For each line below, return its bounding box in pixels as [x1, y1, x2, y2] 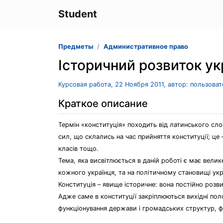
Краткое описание [58, 98, 148, 110]
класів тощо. [58, 145, 99, 152]
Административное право [104, 43, 188, 50]
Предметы [58, 43, 93, 50]
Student [58, 8, 97, 20]
